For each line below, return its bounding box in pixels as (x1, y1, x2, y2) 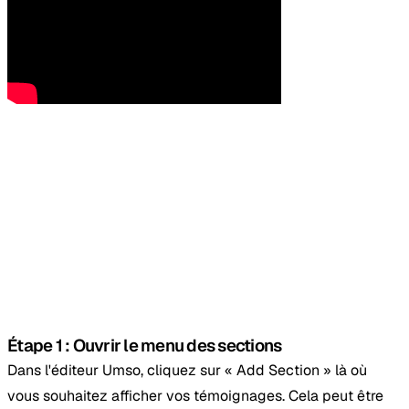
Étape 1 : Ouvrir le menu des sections (7, 333, 282, 357)
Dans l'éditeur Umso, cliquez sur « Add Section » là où (7, 360, 367, 380)
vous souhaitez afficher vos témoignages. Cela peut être (7, 385, 383, 405)
